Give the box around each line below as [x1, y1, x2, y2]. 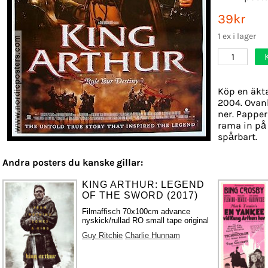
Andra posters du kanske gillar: [2, 156, 143, 168]
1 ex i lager [218, 31, 256, 41]
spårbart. [218, 130, 257, 142]
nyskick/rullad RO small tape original [82, 215, 209, 225]
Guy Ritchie [82, 230, 123, 240]
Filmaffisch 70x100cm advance [82, 206, 191, 216]
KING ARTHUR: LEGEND [82, 179, 205, 190]
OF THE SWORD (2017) [82, 190, 199, 200]
